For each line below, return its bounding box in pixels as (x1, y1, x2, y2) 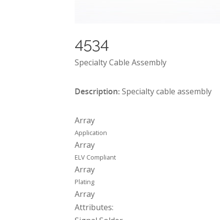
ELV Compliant (75, 153, 116, 162)
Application (75, 128, 107, 137)
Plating (75, 177, 94, 186)
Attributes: (75, 202, 113, 213)
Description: (75, 86, 120, 97)
